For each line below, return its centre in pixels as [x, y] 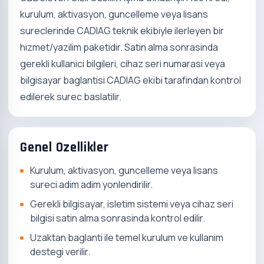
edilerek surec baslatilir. [71, 96]
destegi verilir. [60, 251]
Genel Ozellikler [65, 147]
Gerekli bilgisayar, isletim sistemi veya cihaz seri [132, 204]
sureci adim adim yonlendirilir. [92, 185]
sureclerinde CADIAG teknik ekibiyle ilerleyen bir [122, 30]
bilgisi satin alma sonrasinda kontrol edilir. [118, 218]
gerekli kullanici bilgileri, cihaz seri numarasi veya [123, 63]
